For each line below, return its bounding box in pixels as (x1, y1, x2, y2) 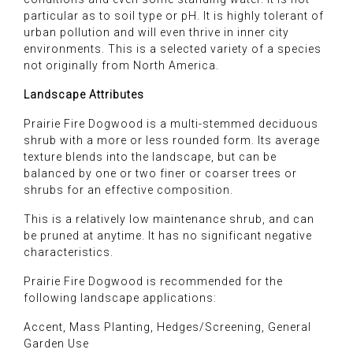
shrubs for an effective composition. (24, 183, 233, 196)
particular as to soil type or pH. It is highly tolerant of (24, 9, 324, 22)
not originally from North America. (24, 58, 219, 72)
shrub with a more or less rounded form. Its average (24, 133, 320, 147)
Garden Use (24, 336, 89, 350)
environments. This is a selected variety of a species (24, 42, 321, 55)
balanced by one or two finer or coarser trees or (24, 166, 297, 180)
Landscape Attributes (24, 87, 144, 101)
